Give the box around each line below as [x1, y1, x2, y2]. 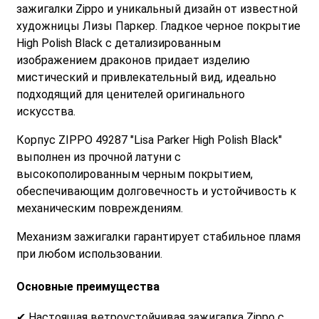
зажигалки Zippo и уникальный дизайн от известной [16, 1, 298, 16]
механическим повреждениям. [16, 201, 183, 215]
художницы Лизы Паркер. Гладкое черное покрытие [16, 19, 300, 33]
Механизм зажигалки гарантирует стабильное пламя [16, 229, 300, 244]
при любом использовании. [16, 246, 162, 261]
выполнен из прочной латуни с [16, 150, 181, 164]
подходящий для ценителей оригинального [16, 87, 245, 101]
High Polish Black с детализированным [16, 36, 221, 50]
